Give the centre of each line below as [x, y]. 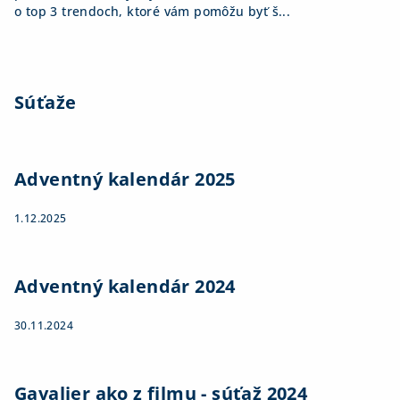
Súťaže [46, 103]
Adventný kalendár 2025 [125, 179]
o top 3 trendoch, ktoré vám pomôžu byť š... [153, 12]
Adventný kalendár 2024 [125, 287]
